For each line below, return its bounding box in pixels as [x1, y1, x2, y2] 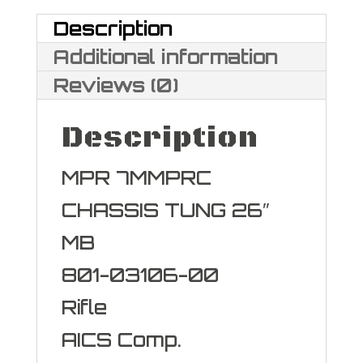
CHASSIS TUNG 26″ [61, 198, 270, 222]
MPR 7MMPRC [61, 165, 211, 190]
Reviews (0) [53, 73, 178, 97]
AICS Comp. [61, 327, 181, 352]
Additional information [53, 45, 278, 69]
